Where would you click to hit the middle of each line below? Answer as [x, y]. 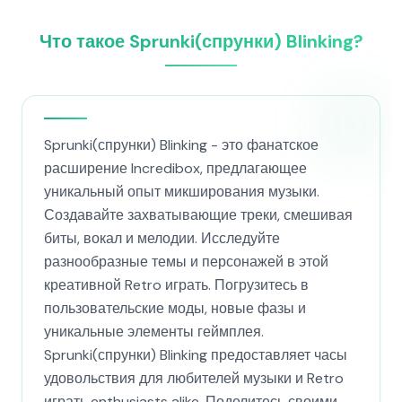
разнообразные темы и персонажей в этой [186, 262]
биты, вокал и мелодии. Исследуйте [162, 238]
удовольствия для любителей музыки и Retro [194, 378]
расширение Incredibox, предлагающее [175, 168]
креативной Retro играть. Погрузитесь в [176, 285]
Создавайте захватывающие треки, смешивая [198, 215]
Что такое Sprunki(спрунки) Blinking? [201, 41]
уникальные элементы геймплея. [154, 332]
